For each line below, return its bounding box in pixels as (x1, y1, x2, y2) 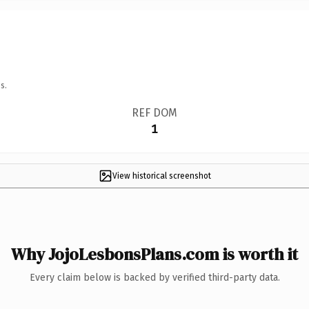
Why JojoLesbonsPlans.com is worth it (11, 242, 298, 266)
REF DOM (131, 106, 177, 119)
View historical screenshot (112, 170, 211, 181)
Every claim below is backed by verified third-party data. (29, 271, 280, 283)
